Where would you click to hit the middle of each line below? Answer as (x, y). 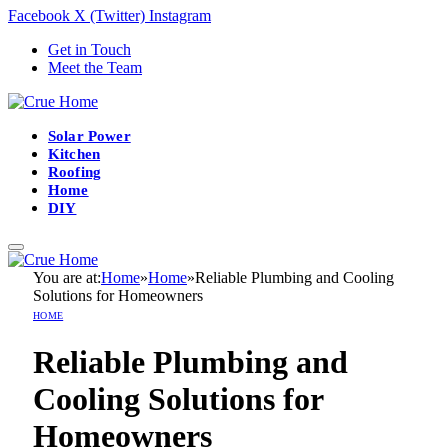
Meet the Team (95, 67)
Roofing (75, 171)
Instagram (180, 15)
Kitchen (74, 153)
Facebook (39, 15)
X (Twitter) (109, 15)
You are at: (67, 277)
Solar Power (89, 135)
